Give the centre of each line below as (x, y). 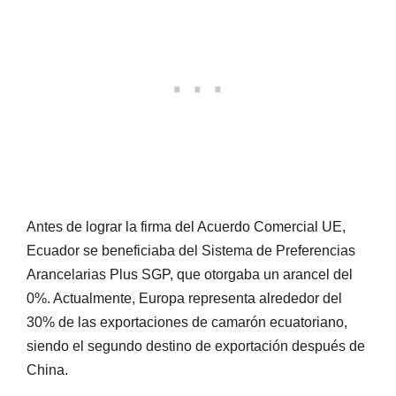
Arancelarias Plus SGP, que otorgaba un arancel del (190, 275)
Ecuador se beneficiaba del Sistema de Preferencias (191, 251)
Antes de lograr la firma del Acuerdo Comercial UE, (186, 227)
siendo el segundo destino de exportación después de (196, 346)
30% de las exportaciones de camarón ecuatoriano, (187, 323)
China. (47, 370)
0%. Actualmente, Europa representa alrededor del (184, 299)
